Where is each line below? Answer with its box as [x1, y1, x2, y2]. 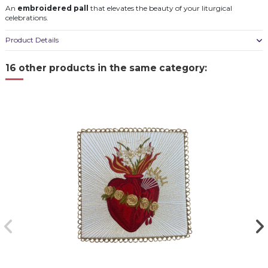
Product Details [5, 35, 59, 44]
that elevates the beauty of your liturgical [89, 4, 232, 13]
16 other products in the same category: [5, 62, 207, 74]
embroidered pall [17, 4, 89, 13]
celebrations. [5, 13, 48, 23]
